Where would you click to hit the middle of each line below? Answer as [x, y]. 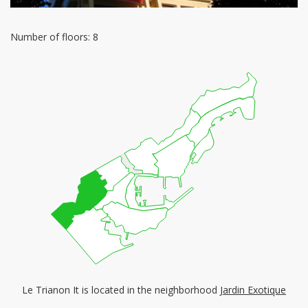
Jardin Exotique [253, 290]
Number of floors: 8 [54, 37]
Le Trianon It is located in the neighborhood [121, 290]
